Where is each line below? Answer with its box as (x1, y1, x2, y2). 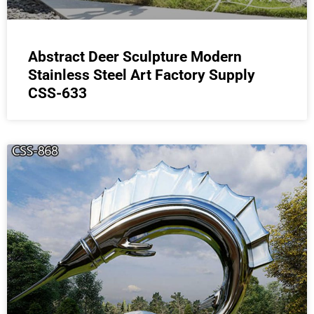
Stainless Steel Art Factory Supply (28, 67, 255, 83)
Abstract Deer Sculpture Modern (28, 48, 242, 65)
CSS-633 (28, 85, 87, 102)
